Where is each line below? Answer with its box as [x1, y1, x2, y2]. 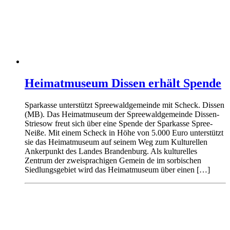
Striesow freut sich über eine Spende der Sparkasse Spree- [25, 119, 213, 128]
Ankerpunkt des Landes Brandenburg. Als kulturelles [25, 146, 197, 156]
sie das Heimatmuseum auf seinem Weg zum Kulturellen [25, 137, 207, 146]
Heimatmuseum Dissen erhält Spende [25, 76, 221, 90]
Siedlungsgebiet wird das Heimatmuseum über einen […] [25, 165, 210, 174]
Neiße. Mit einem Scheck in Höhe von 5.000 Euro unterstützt [25, 128, 223, 137]
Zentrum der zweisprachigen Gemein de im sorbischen [25, 156, 201, 165]
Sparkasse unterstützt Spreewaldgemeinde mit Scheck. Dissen [25, 100, 224, 109]
